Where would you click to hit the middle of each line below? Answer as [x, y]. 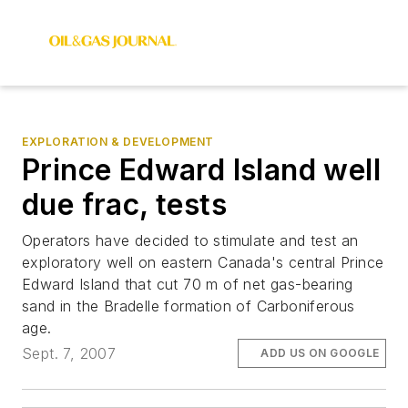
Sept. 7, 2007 [69, 354]
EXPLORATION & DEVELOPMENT [118, 142]
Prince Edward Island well [201, 170]
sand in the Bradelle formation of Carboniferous [189, 306]
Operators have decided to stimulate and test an [190, 240]
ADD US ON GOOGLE [320, 353]
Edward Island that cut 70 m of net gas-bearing [188, 284]
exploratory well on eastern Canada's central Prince [203, 262]
